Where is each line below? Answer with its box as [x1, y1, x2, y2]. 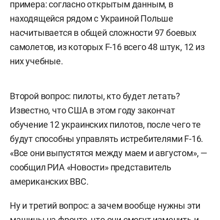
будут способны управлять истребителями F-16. [10, 133, 204, 144]
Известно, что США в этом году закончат [10, 105, 175, 115]
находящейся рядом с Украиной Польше [10, 13, 173, 24]
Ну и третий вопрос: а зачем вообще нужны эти [10, 200, 201, 211]
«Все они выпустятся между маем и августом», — [10, 147, 207, 158]
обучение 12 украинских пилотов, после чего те [10, 119, 201, 130]
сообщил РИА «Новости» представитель [10, 162, 171, 172]
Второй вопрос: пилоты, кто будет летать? [10, 90, 180, 101]
